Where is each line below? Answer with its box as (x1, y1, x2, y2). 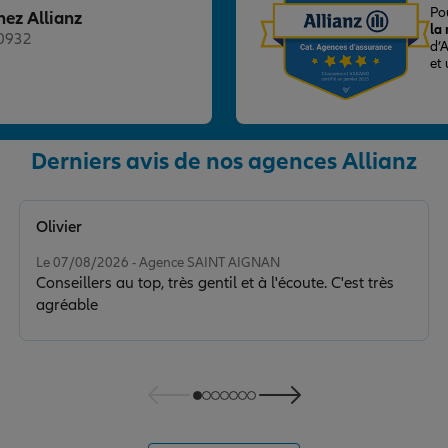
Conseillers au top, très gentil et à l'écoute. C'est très (35, 273, 394, 294)
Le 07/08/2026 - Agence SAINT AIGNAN (35, 254, 280, 272)
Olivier (35, 217, 82, 238)
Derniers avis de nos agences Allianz (31, 147, 417, 177)
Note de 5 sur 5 (35, 237, 98, 251)
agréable (35, 295, 98, 316)
